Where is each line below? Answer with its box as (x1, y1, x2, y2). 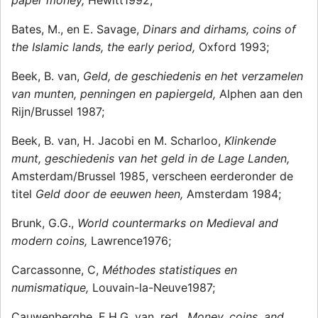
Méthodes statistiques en (102, 263, 237, 278)
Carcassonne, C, (11, 263, 102, 278)
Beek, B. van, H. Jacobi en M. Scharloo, (11, 133, 224, 148)
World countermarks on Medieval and (77, 216, 278, 231)
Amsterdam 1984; (187, 187, 281, 202)
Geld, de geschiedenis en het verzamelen (83, 69, 303, 84)
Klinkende (224, 133, 276, 148)
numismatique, (11, 280, 92, 295)
